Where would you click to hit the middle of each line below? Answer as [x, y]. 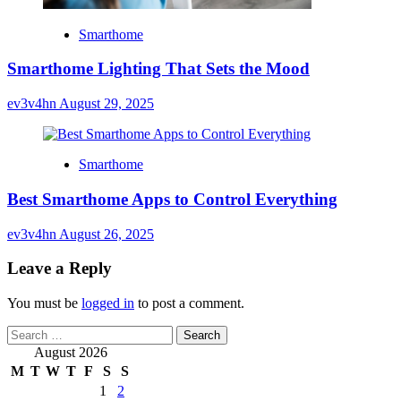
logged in [108, 303]
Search [26, 333]
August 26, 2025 [107, 234]
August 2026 [71, 352]
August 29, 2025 [107, 104]
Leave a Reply [60, 269]
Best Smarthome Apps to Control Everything [172, 199]
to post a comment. [189, 303]
